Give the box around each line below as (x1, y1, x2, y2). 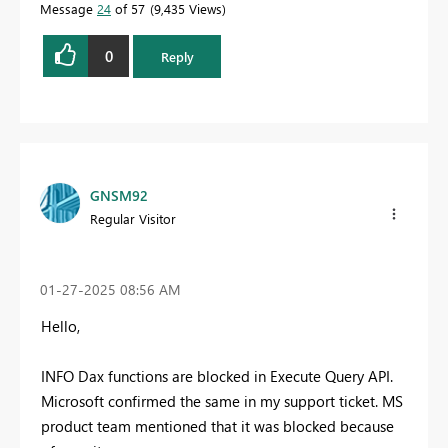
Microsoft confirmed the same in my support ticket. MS (41, 390, 403, 411)
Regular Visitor (90, 209, 176, 227)
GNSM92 (90, 185, 148, 205)
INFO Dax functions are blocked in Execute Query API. (41, 365, 393, 386)
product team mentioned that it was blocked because (41, 415, 394, 436)
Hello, (41, 315, 80, 336)
